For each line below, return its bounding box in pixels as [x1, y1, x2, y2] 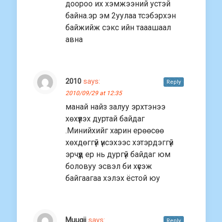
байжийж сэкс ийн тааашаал [65, 23, 171, 33]
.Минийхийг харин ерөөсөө [65, 126, 164, 136]
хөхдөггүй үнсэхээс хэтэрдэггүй [65, 138, 173, 148]
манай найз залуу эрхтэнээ [65, 102, 166, 112]
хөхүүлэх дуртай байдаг [65, 114, 145, 124]
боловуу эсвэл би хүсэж [65, 162, 152, 171]
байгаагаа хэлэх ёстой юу [65, 173, 160, 183]
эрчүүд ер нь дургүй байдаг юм [65, 150, 170, 160]
